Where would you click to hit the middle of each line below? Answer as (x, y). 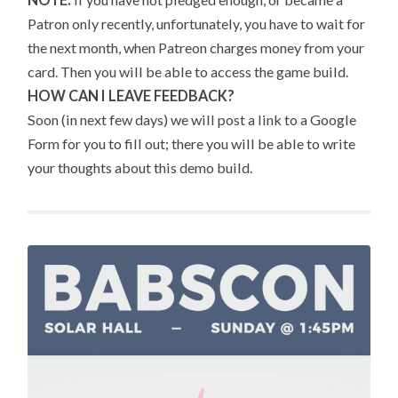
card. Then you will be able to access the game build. (188, 72)
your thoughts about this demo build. (140, 168)
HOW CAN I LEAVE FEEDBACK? (131, 96)
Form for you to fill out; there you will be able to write (192, 144)
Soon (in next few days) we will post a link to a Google (192, 120)
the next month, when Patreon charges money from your (196, 48)
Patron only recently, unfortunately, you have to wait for (197, 24)
